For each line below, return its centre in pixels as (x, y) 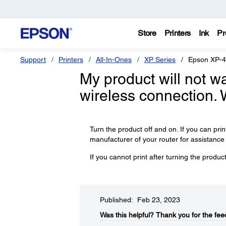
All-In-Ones (114, 60)
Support (33, 60)
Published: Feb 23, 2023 (140, 200)
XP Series (160, 60)
